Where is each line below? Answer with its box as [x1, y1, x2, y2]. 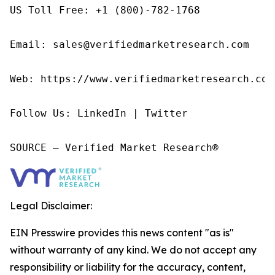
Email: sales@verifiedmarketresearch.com [10, 38, 249, 50]
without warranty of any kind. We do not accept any [10, 243, 257, 256]
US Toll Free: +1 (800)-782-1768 [10, 4, 200, 16]
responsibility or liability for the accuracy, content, [10, 260, 246, 273]
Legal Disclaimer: [10, 199, 92, 212]
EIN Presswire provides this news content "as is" [10, 226, 234, 239]
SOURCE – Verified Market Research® [10, 141, 219, 153]
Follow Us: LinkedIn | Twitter [10, 107, 188, 119]
